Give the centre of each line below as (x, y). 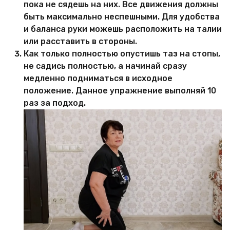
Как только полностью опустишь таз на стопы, (122, 53)
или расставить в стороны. (80, 41)
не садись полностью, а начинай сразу (105, 66)
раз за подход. (55, 103)
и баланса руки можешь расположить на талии (123, 29)
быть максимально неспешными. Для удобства (122, 16)
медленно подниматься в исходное (98, 78)
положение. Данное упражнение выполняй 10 (120, 90)
